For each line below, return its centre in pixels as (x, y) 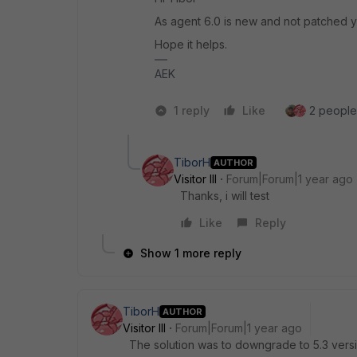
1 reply (192, 111)
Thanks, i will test (225, 196)
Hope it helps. (191, 45)
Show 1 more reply (191, 253)
